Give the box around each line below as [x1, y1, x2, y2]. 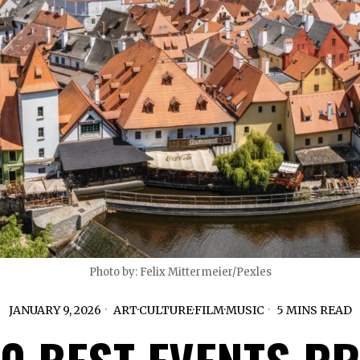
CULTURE [138, 303, 193, 318]
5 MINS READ [273, 303, 352, 318]
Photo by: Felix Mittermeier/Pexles [88, 265, 272, 280]
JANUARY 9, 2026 [8, 303, 101, 318]
